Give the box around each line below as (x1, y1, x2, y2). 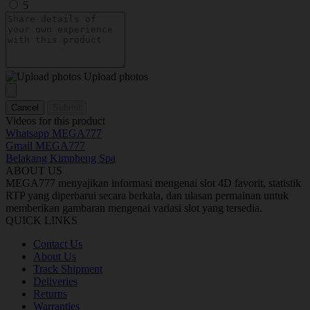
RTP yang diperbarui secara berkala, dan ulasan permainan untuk (6, 190, 289, 202)
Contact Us (33, 238, 82, 250)
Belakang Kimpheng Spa (6, 152, 116, 165)
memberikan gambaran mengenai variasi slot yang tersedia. (6, 202, 262, 215)
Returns (33, 288, 67, 300)
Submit (53, 102, 81, 113)
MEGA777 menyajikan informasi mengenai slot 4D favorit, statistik (6, 177, 301, 190)
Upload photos (84, 71, 148, 83)
